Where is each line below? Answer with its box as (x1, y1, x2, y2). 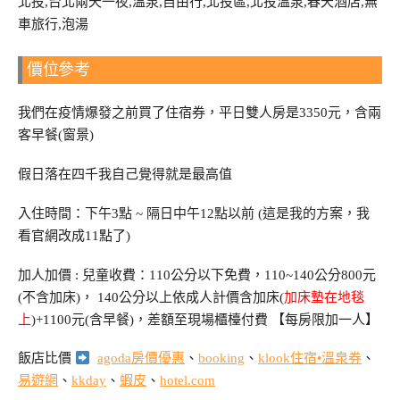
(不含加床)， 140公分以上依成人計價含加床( (18, 289, 284, 304)
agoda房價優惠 (97, 351, 186, 366)
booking (198, 351, 246, 366)
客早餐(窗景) (18, 128, 94, 143)
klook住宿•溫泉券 (258, 351, 362, 366)
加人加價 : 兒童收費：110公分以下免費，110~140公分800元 (18, 267, 376, 282)
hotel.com (160, 373, 215, 388)
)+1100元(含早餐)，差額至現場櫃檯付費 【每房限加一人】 (31, 312, 379, 327)
